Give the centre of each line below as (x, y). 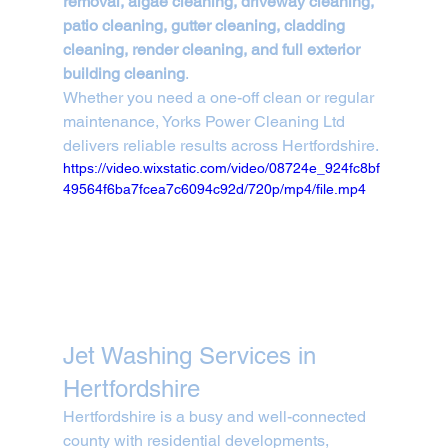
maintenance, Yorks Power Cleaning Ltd (205, 121)
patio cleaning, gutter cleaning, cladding (205, 25)
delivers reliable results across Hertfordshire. (220, 145)
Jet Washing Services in (192, 356)
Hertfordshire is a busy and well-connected (216, 417)
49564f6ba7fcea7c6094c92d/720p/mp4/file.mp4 (214, 189)
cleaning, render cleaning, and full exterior (213, 49)
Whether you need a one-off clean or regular (220, 97)
